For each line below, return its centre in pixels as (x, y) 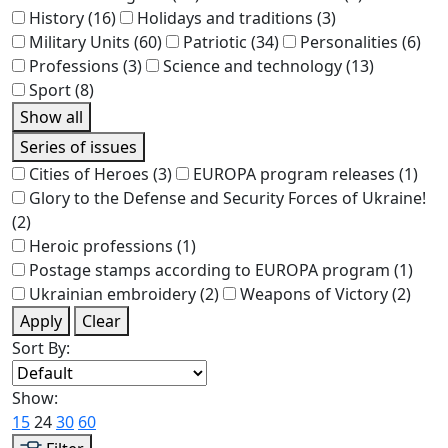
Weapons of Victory (316, 293)
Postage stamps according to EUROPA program (211, 269)
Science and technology (254, 65)
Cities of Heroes (91, 173)
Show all (51, 116)
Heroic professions (103, 245)
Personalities (351, 41)
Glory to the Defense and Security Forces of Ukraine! (227, 197)
